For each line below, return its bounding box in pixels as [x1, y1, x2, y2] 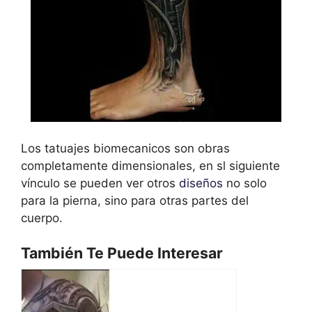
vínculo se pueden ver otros [21, 175, 179, 190]
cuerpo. [21, 210, 63, 225]
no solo [223, 175, 267, 190]
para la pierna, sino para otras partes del [21, 193, 249, 208]
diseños [179, 175, 223, 190]
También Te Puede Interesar [21, 244, 223, 263]
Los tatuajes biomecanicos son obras [21, 141, 230, 155]
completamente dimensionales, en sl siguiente [21, 158, 280, 173]
